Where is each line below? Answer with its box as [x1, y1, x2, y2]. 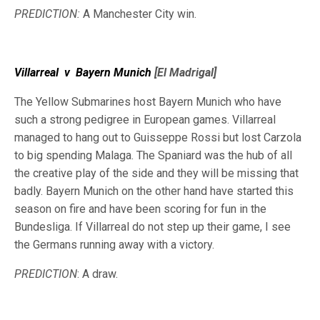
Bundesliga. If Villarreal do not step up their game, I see [14, 220, 291, 234]
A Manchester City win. [80, 7, 196, 21]
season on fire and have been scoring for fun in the [14, 202, 266, 216]
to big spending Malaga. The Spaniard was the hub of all [14, 149, 292, 162]
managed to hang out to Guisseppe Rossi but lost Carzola [14, 131, 301, 144]
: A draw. [77, 267, 118, 281]
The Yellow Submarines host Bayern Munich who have [14, 95, 281, 109]
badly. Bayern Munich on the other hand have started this [14, 184, 294, 198]
